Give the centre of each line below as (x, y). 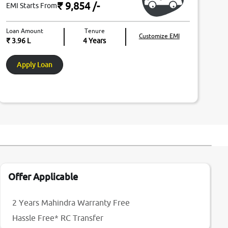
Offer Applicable (43, 177)
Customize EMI (159, 36)
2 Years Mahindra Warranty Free (71, 203)
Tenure (94, 31)
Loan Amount (25, 31)
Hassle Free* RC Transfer (58, 218)
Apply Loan (35, 65)
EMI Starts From (32, 6)
